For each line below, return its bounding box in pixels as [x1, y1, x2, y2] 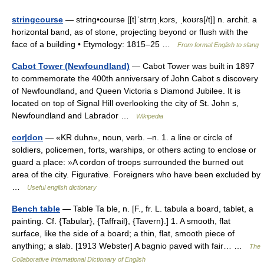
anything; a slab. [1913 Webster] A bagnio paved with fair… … [12, 241, 249, 250]
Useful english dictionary [27, 184, 97, 191]
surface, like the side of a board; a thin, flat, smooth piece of [12, 229, 235, 238]
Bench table [12, 204, 60, 213]
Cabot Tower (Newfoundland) [12, 61, 130, 71]
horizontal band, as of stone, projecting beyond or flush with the [12, 27, 248, 37]
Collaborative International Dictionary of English [12, 256, 146, 263]
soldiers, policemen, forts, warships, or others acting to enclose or [12, 145, 256, 154]
